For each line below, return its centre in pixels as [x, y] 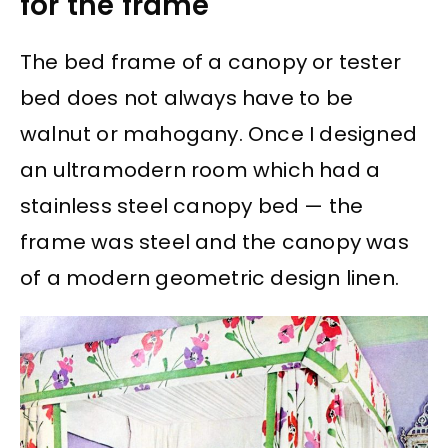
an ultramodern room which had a [200, 169]
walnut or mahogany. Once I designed [219, 133]
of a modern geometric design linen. [210, 277]
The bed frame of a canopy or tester [211, 61]
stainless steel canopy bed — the [192, 205]
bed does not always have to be [187, 97]
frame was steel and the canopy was [214, 241]
